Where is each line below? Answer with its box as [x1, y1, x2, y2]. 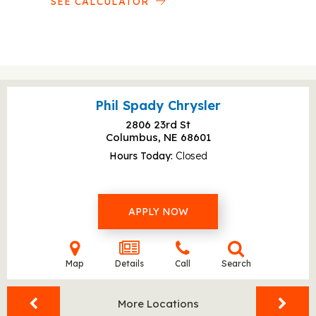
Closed [175, 150, 207, 162]
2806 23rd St [126, 118, 190, 131]
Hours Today [109, 150, 171, 162]
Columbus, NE [105, 130, 181, 144]
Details [114, 258, 144, 269]
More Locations [117, 297, 199, 310]
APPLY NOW [128, 205, 188, 218]
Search [221, 258, 251, 269]
